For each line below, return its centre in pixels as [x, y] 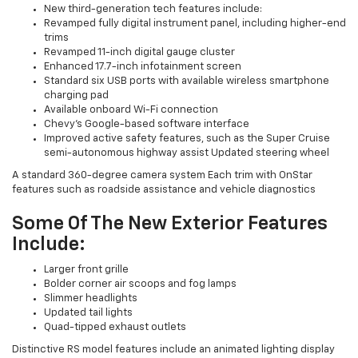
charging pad [76, 95]
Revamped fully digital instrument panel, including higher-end [195, 23]
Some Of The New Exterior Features [170, 223]
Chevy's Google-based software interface [147, 124]
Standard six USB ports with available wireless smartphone [187, 81]
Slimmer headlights [91, 298]
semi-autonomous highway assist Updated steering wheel [187, 153]
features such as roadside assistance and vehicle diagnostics [164, 189]
